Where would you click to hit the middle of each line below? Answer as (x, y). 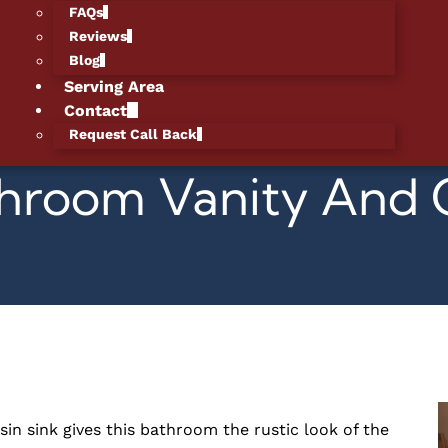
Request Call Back (133, 134)
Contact (96, 110)
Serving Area (114, 86)
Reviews (98, 36)
